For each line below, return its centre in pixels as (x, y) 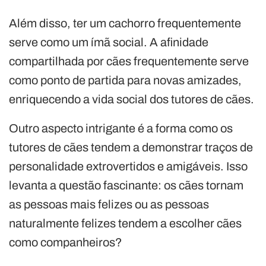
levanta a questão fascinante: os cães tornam (126, 186)
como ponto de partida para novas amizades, (125, 80)
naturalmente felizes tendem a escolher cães (125, 224)
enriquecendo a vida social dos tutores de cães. (132, 99)
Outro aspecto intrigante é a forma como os (121, 129)
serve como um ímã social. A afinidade (109, 42)
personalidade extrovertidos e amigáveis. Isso (128, 167)
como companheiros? (66, 243)
